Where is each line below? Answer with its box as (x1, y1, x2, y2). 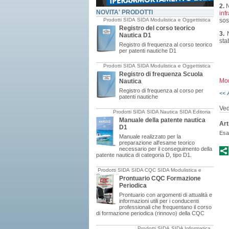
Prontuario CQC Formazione (119, 175, 201, 182)
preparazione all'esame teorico (119, 140, 195, 146)
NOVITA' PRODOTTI (96, 9, 153, 16)
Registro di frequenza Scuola (119, 71, 203, 78)
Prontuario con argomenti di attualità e (119, 192, 212, 198)
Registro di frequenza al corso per (119, 87, 203, 94)
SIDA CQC (131, 167, 156, 173)
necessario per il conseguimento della (119, 146, 212, 152)
